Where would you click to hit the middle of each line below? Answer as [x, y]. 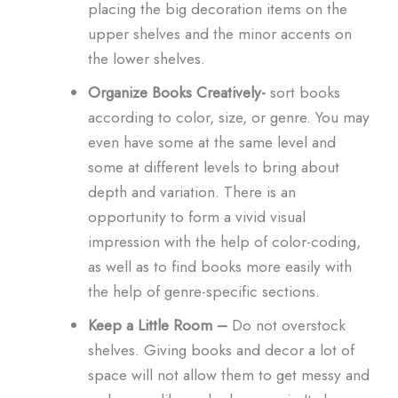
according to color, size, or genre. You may [228, 116]
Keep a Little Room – [157, 324]
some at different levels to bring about [213, 166]
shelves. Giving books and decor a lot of [221, 349]
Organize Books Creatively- [176, 92]
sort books [302, 92]
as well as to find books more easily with [219, 266]
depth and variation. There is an [191, 191]
